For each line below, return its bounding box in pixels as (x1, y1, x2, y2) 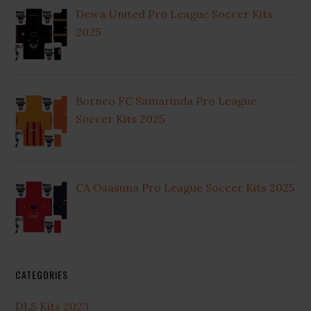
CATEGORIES (15, 267, 69, 283)
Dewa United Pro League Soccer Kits (76, 7, 274, 22)
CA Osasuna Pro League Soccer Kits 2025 (76, 180, 295, 194)
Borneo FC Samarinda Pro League (76, 93, 258, 108)
